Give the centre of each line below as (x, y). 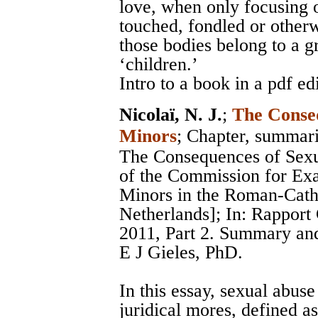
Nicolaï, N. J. (171, 114)
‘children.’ (159, 64)
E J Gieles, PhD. (181, 252)
